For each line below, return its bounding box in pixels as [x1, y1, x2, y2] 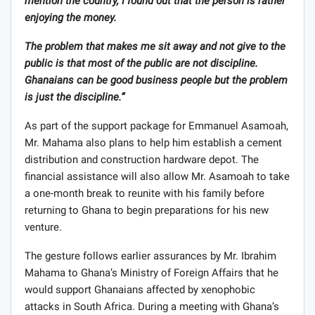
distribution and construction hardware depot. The [25, 153, 259, 167]
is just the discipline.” [25, 91, 124, 104]
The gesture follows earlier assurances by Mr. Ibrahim [25, 250, 276, 263]
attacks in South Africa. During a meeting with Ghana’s [25, 300, 279, 314]
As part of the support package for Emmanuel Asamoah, [25, 120, 288, 133]
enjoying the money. [25, 11, 117, 25]
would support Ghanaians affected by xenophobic [25, 283, 255, 297]
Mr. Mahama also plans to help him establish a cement [25, 136, 282, 150]
